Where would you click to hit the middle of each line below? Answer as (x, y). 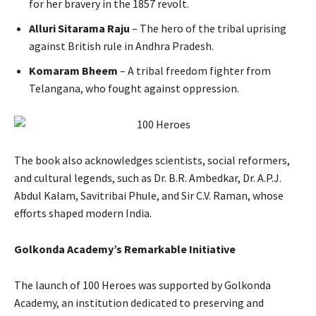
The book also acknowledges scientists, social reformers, (152, 160)
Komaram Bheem (73, 71)
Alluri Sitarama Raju (79, 28)
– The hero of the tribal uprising (208, 28)
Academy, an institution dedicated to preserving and (139, 303)
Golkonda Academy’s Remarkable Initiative (125, 249)
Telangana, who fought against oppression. (134, 88)
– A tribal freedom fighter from (194, 71)
